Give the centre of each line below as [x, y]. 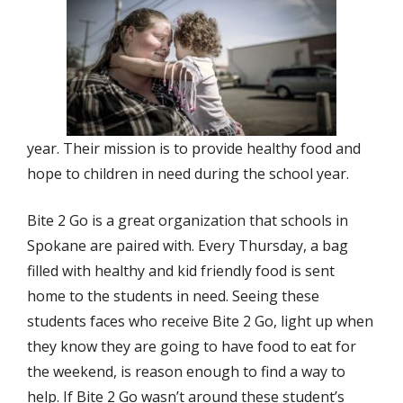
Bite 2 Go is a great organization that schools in [188, 220]
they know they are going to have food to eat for [192, 346]
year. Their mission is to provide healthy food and [194, 148]
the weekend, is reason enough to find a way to [186, 372]
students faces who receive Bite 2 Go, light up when [200, 321]
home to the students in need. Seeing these [173, 296]
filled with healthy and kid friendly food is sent [181, 271]
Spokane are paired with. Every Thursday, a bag [188, 246]
